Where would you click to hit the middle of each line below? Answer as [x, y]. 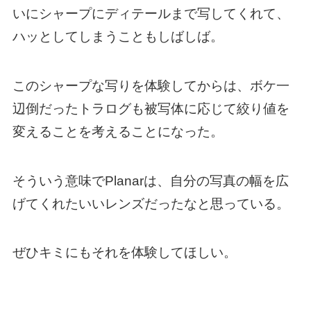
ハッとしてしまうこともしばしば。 [118, 37]
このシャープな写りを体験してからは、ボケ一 [151, 86]
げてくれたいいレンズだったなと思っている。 [151, 203]
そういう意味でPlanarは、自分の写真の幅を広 [150, 180]
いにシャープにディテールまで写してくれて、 [151, 14]
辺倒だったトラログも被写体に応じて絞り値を [151, 109]
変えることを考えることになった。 [118, 132]
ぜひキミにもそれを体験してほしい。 [124, 253]
